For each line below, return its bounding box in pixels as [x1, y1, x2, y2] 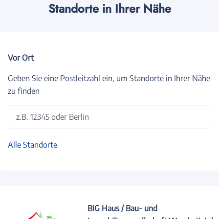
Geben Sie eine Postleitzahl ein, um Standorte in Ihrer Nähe [8, 73, 210, 83]
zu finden [8, 86, 40, 96]
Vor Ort [8, 52, 34, 63]
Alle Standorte [8, 139, 57, 150]
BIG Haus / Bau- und [88, 203, 158, 213]
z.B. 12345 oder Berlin [16, 111, 89, 122]
